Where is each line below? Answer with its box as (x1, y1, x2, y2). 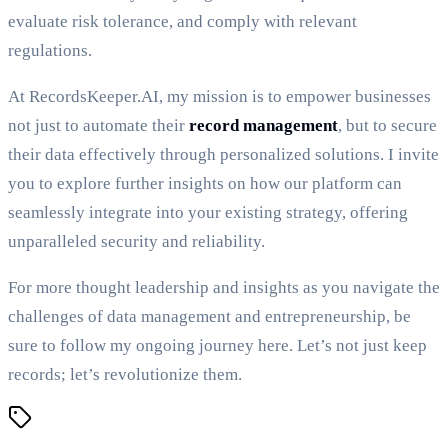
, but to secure (338, 116, 437, 136)
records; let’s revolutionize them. (8, 365, 242, 385)
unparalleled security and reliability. (8, 232, 265, 252)
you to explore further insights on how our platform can (8, 174, 402, 194)
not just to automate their (8, 116, 189, 136)
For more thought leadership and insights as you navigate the (8, 278, 440, 298)
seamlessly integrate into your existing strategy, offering (8, 203, 408, 223)
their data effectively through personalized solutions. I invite (8, 145, 439, 165)
